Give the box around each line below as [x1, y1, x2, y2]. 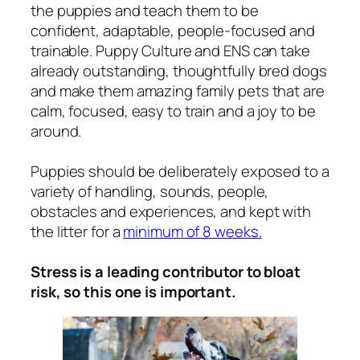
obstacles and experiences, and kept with [31, 200, 311, 222]
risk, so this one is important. [31, 280, 236, 302]
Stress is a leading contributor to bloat [31, 260, 301, 282]
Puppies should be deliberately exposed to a [31, 160, 329, 182]
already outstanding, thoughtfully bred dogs [31, 59, 327, 81]
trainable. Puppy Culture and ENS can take [31, 39, 310, 61]
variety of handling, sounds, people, [31, 180, 269, 202]
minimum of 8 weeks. [123, 220, 262, 242]
